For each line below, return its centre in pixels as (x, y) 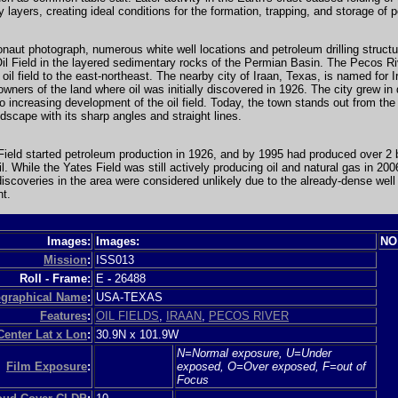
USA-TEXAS (133, 297)
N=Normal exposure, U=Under (254, 353)
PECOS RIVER (249, 315)
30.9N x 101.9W (137, 334)
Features (64, 315)
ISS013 (119, 259)
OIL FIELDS (127, 315)
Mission (65, 259)
